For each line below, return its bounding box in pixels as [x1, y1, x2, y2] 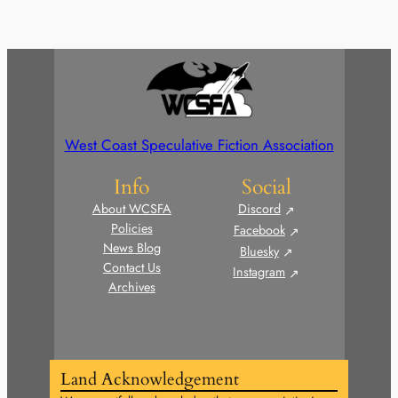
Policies [110, 219, 153, 238]
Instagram [233, 263, 286, 282]
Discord [237, 200, 281, 219]
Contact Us [102, 259, 161, 277]
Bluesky [239, 242, 279, 260]
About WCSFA [92, 200, 171, 219]
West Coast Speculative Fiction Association [64, 134, 334, 156]
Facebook [233, 220, 285, 239]
